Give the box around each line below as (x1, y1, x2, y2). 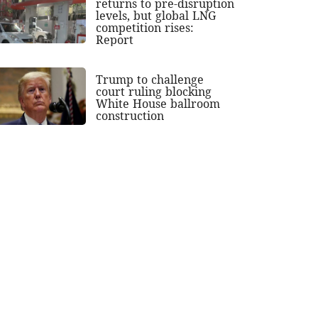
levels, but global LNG (96, 8, 216, 24)
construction (96, 108, 165, 124)
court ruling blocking (96, 84, 212, 100)
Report (96, 32, 134, 48)
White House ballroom (96, 96, 221, 112)
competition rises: (96, 20, 194, 36)
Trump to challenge (96, 72, 204, 88)
